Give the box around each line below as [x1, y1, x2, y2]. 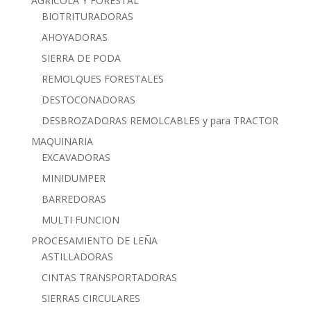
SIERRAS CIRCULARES [41, 291, 140, 305]
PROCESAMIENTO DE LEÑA [31, 233, 158, 247]
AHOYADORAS [41, 30, 108, 44]
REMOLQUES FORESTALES [41, 72, 164, 85]
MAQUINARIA [31, 134, 93, 148]
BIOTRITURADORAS [41, 9, 133, 23]
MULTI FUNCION [41, 212, 119, 226]
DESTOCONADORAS [41, 92, 135, 106]
